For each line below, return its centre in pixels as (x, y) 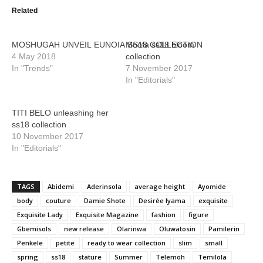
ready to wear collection (127, 243)
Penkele (30, 243)
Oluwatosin (177, 229)
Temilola (212, 257)
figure (198, 215)
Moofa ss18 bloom (160, 45)
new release (84, 229)
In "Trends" (32, 68)
